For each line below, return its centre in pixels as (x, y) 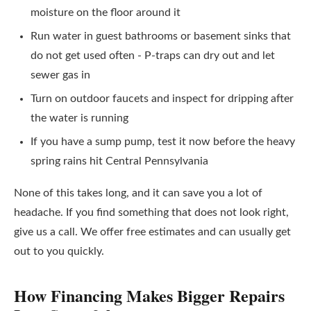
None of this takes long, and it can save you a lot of (138, 193)
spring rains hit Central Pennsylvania (119, 161)
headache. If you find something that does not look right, (151, 212)
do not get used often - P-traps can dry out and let (153, 56)
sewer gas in (60, 75)
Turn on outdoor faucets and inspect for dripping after (162, 99)
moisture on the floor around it (106, 12)
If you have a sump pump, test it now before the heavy (163, 142)
